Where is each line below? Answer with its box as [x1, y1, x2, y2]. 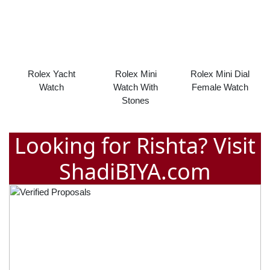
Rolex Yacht [27, 68, 75, 79]
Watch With [113, 81, 158, 92]
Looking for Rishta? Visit [14, 130, 256, 160]
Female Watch [192, 81, 248, 92]
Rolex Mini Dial [190, 68, 250, 79]
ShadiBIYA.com [59, 156, 211, 186]
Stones [122, 95, 149, 105]
